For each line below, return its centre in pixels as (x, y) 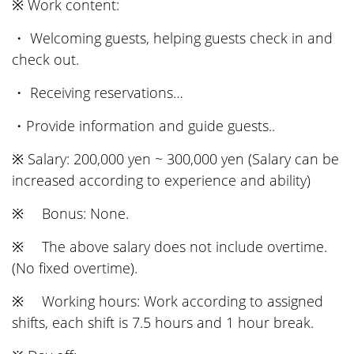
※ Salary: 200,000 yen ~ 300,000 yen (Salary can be (175, 159)
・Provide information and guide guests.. (143, 126)
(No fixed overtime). (75, 268)
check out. (45, 59)
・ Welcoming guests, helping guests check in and (172, 38)
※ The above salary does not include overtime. (169, 247)
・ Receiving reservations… (98, 92)
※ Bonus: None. (70, 213)
